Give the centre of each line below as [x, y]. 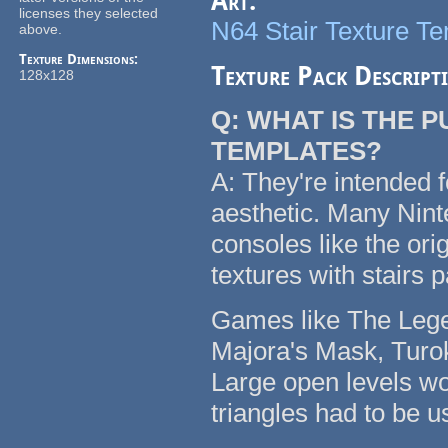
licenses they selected [89, 13]
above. [41, 29]
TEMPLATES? [297, 151]
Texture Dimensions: [81, 59]
